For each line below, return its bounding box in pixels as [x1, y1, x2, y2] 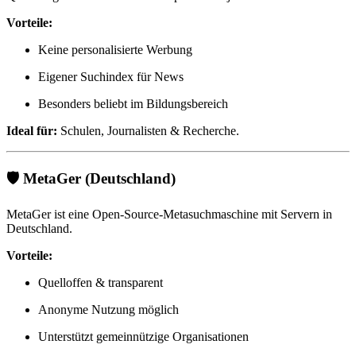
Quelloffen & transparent [38, 276, 163, 290]
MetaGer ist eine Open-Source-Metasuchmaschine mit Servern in [6, 207, 332, 222]
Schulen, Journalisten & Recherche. [57, 123, 239, 137]
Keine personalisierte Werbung [38, 42, 192, 56]
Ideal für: [6, 123, 57, 137]
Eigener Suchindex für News [38, 69, 184, 83]
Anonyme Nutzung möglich [38, 303, 179, 317]
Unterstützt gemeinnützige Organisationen [38, 330, 249, 344]
